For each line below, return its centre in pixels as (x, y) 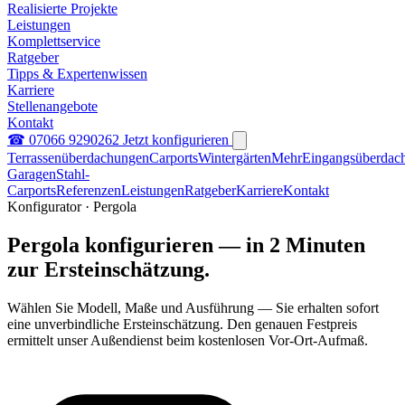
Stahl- (73, 174)
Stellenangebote (52, 106)
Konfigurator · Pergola (72, 207)
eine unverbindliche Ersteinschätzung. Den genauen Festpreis (182, 324)
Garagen (32, 174)
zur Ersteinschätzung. (108, 269)
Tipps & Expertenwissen (77, 74)
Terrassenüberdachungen (78, 158)
